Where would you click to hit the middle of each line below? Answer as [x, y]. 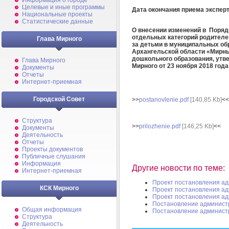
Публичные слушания [54, 156]
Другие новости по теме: [178, 168]
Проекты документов [52, 149]
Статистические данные [58, 21]
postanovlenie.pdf [164, 99]
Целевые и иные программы [63, 7]
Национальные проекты [57, 14]
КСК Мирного [59, 188]
